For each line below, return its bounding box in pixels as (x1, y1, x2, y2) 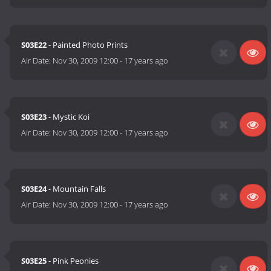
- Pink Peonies (47, 255, 99, 267)
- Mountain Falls (47, 183, 106, 195)
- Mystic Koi (47, 111, 90, 123)
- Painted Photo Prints (47, 39, 128, 51)
